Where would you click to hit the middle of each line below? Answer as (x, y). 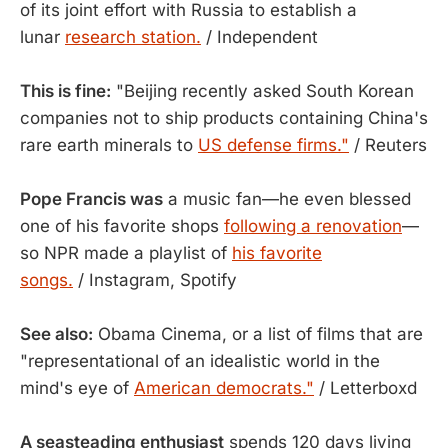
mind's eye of (77, 388)
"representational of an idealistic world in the (200, 361)
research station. (133, 37)
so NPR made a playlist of (126, 253)
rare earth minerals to (109, 145)
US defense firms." (273, 145)
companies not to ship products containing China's (224, 118)
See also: (56, 334)
